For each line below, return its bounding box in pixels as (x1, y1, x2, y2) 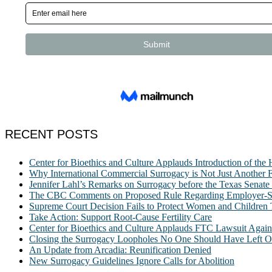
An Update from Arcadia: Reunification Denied (29, 245, 211, 256)
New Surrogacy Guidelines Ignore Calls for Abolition (29, 256, 234, 267)
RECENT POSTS (5, 127, 98, 141)
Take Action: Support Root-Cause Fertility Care (29, 212, 212, 223)
